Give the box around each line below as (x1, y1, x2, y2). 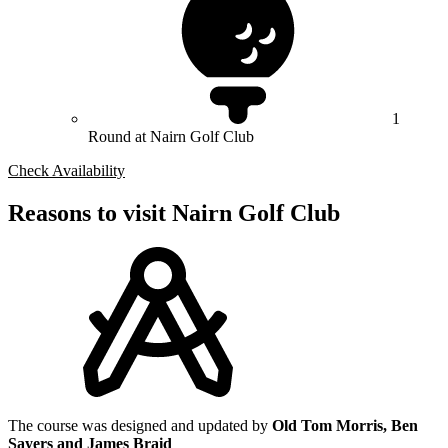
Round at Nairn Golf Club (88, 128, 254, 146)
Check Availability (8, 162, 125, 180)
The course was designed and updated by (8, 416, 272, 434)
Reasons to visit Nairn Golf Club (8, 200, 340, 227)
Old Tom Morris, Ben (272, 416, 418, 434)
